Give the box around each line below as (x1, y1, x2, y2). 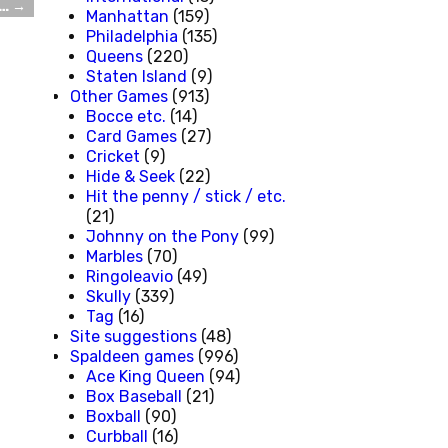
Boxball (86, 406, 141, 426)
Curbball (86, 426, 148, 446)
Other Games (70, 86, 168, 106)
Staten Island (86, 66, 187, 86)
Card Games (86, 126, 177, 146)
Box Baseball (86, 386, 182, 406)
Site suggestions (70, 326, 197, 346)
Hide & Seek (86, 166, 175, 186)
